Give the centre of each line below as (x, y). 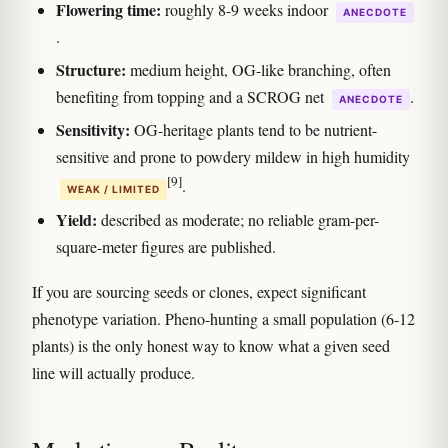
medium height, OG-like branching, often (258, 70)
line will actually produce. (113, 372)
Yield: (76, 219)
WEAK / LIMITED (113, 188)
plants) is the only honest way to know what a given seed (211, 345)
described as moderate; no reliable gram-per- (238, 219)
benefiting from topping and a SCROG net (192, 97)
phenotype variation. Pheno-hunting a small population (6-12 (223, 318)
